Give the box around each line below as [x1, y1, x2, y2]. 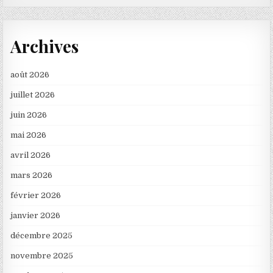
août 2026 [10, 69, 50, 79]
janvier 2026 [10, 210, 61, 220]
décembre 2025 [10, 230, 73, 240]
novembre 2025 [10, 250, 74, 260]
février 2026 [10, 190, 62, 200]
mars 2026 [10, 170, 53, 180]
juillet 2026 [10, 90, 55, 99]
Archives [10, 35, 79, 58]
